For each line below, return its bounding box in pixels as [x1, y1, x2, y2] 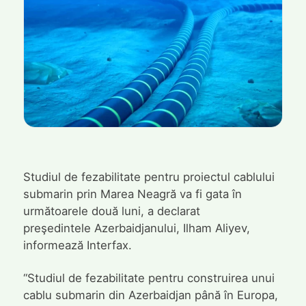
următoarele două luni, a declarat [23, 204, 200, 218]
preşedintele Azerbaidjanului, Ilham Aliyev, [23, 221, 250, 235]
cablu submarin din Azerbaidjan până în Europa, [23, 288, 278, 303]
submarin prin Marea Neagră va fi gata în [23, 186, 242, 201]
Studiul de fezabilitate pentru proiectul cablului [23, 169, 275, 184]
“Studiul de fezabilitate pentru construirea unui [23, 271, 275, 286]
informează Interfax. [23, 238, 132, 252]
